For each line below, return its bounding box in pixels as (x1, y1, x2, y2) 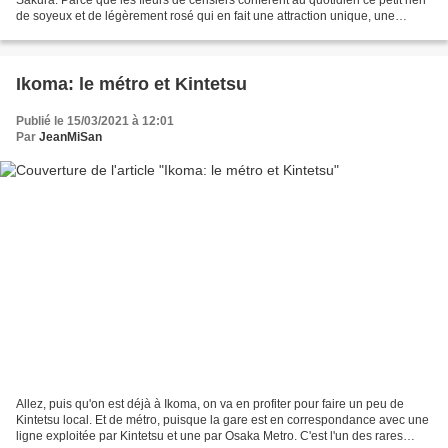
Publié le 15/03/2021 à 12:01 (16, 113, 174, 128)
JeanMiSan (39, 129, 102, 144)
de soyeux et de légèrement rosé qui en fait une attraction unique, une (16, 8, 395, 23)
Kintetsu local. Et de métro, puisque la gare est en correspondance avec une (16, 413, 429, 428)
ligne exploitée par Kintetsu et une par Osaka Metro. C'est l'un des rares (16, 429, 403, 444)
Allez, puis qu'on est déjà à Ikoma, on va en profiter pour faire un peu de (16, 397, 404, 412)
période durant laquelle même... (16, 24, 189, 39)
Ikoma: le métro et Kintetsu (16, 73, 247, 94)
